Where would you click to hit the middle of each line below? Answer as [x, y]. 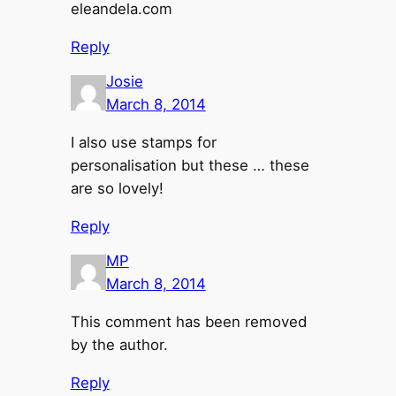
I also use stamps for [143, 142]
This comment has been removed [188, 321]
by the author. [119, 344]
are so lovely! [117, 188]
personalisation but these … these [190, 165]
